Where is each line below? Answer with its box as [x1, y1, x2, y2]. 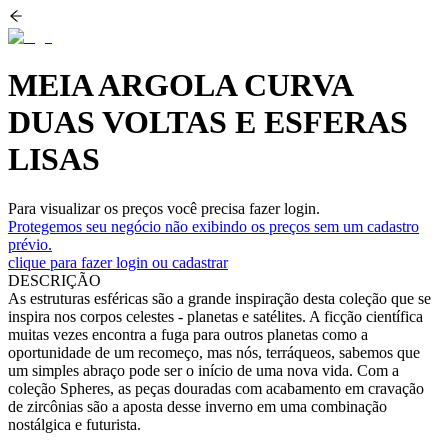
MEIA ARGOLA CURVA [8, 67, 352, 104]
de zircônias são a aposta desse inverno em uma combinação [8, 397, 387, 415]
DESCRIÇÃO [8, 271, 101, 289]
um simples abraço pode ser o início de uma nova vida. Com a [8, 361, 399, 379]
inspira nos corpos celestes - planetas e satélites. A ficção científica [8, 307, 423, 325]
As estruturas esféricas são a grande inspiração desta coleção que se [8, 289, 431, 307]
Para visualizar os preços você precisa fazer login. [8, 199, 320, 217]
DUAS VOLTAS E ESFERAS [8, 104, 408, 141]
